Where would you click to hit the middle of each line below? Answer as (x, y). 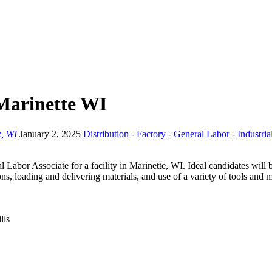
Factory (151, 134)
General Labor (202, 134)
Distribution (106, 134)
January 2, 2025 (51, 134)
